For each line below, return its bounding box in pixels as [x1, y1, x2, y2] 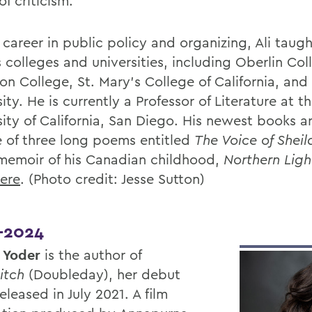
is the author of [40, 246, 141, 263]
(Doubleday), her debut [24, 265, 180, 283]
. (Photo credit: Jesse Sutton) [20, 170, 205, 187]
